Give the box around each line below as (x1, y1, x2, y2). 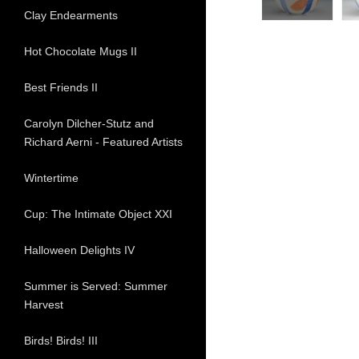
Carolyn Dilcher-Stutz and (24, 117, 154, 131)
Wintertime (24, 171, 79, 185)
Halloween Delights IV (24, 244, 135, 257)
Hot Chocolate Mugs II (24, 45, 137, 58)
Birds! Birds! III (24, 334, 98, 348)
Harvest (24, 298, 63, 312)
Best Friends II (24, 81, 98, 95)
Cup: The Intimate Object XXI (24, 208, 172, 221)
